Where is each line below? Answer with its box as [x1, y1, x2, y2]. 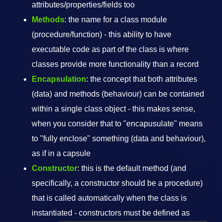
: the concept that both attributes [86, 75, 197, 83]
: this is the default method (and [77, 164, 186, 172]
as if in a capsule [32, 149, 91, 158]
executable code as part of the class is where [32, 45, 189, 54]
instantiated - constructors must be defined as [32, 209, 190, 217]
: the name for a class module [64, 15, 167, 24]
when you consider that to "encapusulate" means [32, 119, 203, 128]
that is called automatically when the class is [32, 194, 187, 202]
